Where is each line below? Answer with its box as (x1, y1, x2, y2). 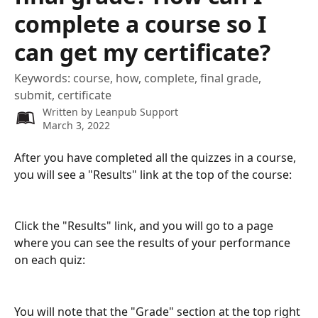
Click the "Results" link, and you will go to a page (14, 218, 276, 234)
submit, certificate (14, 87, 111, 103)
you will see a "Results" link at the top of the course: (14, 167, 292, 182)
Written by (43, 105, 95, 119)
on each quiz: (14, 252, 85, 268)
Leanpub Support (95, 105, 178, 119)
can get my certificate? (14, 37, 270, 67)
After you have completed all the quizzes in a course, (14, 150, 299, 165)
